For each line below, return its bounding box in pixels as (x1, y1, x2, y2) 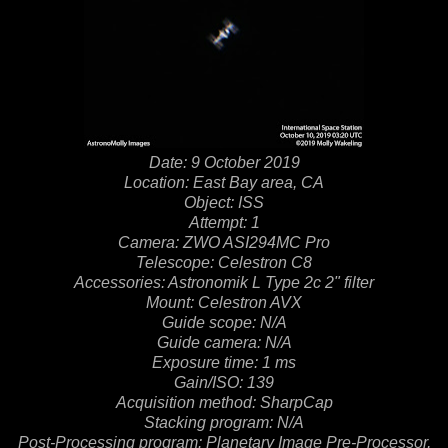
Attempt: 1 (188, 213, 260, 231)
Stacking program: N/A (144, 413, 304, 431)
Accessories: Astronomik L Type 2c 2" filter (74, 273, 374, 291)
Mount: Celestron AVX (146, 293, 302, 311)
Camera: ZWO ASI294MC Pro (118, 233, 330, 251)
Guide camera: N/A (156, 333, 292, 351)
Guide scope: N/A (161, 313, 287, 331)
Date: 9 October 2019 (148, 153, 300, 171)
